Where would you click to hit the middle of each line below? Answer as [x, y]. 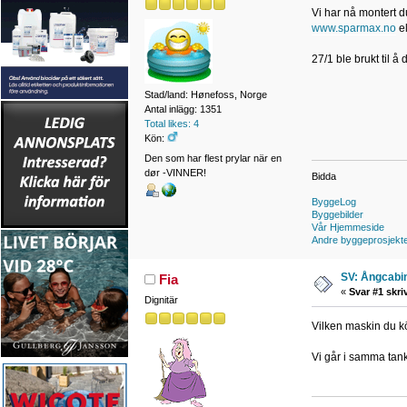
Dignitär [161, 300]
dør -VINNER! [175, 172]
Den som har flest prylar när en [213, 158]
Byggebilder [337, 215]
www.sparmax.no [353, 28]
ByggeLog [333, 202]
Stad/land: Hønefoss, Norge [205, 95]
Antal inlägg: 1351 [183, 109]
